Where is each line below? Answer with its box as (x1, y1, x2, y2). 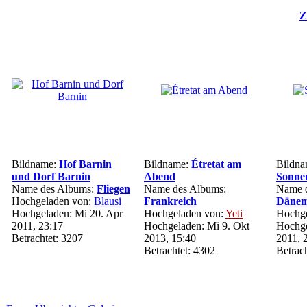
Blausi (94, 195, 121, 207)
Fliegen (97, 183, 130, 195)
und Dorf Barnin (12, 171, 90, 182)
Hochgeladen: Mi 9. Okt (144, 220, 249, 232)
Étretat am (191, 158, 241, 170)
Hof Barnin (59, 158, 112, 170)
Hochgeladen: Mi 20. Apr (12, 208, 123, 219)
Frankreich (144, 195, 197, 207)
